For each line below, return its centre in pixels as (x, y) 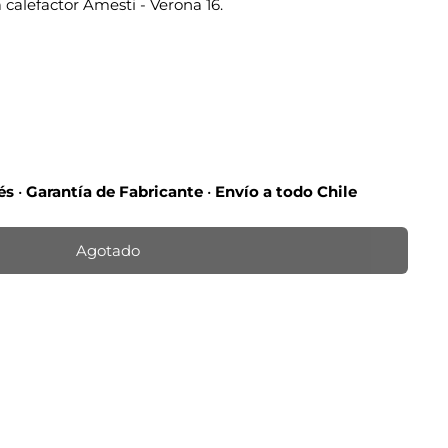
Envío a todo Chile (284, 191)
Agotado (108, 250)
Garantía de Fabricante (116, 191)
